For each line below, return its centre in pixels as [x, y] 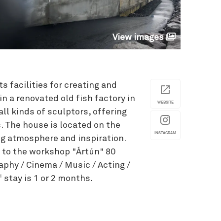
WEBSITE [165, 102]
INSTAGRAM [165, 133]
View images [138, 37]
